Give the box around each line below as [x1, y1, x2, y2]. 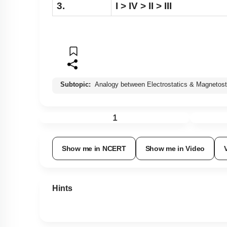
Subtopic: [60, 81, 93, 89]
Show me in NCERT [62, 145, 126, 154]
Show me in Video [145, 145, 205, 154]
